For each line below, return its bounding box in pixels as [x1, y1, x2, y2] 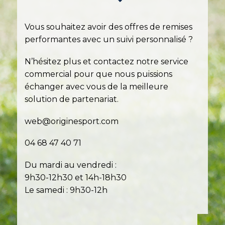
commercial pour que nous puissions [25, 69, 172, 79]
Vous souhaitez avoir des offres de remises [25, 22, 192, 32]
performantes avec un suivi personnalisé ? [25, 35, 193, 45]
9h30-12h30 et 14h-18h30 [25, 172, 127, 182]
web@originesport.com [25, 116, 119, 126]
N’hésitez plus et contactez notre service [25, 57, 188, 67]
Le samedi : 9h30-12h [25, 185, 107, 195]
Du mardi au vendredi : [25, 160, 117, 170]
